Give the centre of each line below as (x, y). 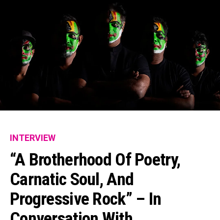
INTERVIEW (33, 138)
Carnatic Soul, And (72, 179)
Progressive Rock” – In (86, 199)
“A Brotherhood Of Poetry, (95, 160)
